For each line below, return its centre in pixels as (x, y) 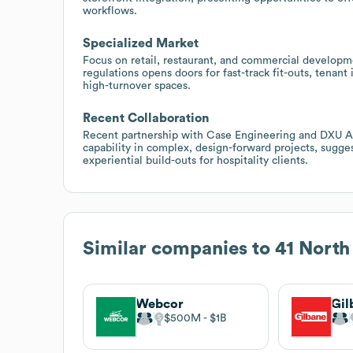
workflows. (110, 11)
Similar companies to (179, 249)
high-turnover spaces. (137, 85)
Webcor (160, 304)
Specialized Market (141, 43)
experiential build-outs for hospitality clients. (195, 160)
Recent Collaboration (146, 118)
